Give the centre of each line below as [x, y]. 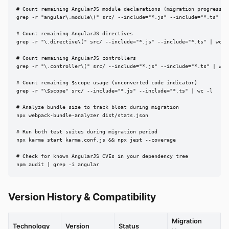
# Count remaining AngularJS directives [75, 34]
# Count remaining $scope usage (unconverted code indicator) [107, 83]
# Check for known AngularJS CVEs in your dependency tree [102, 156]
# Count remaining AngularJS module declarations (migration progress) [121, 9]
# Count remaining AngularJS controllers [76, 58]
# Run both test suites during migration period [87, 132]
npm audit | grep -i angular [58, 165]
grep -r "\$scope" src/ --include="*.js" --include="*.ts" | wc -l [114, 91]
